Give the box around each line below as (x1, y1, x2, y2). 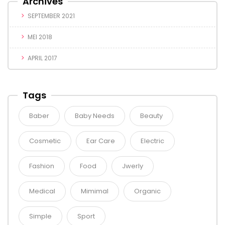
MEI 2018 (28, 33, 52, 42)
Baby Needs (75, 111, 115, 121)
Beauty (140, 111, 163, 121)
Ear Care (86, 136, 115, 146)
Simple (29, 211, 52, 221)
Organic (134, 186, 161, 196)
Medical (29, 186, 55, 196)
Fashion (29, 161, 54, 171)
